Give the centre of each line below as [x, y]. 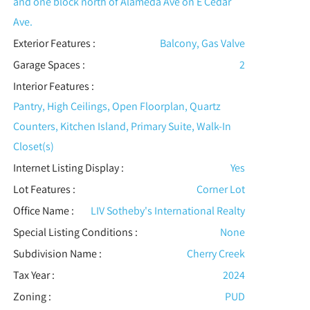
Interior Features [51, 86]
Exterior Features [52, 44]
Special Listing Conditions [73, 232]
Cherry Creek [216, 254]
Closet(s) [33, 147]
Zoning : [32, 297]
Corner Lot [221, 190]
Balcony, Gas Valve [203, 44]
